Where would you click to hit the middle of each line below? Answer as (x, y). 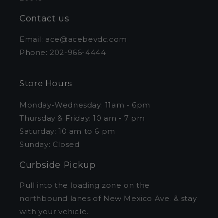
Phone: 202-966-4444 (63, 52)
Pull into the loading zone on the (85, 185)
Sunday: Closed (50, 144)
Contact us (45, 18)
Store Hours (46, 83)
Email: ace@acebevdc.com (73, 39)
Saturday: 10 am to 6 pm (67, 131)
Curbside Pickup (58, 164)
